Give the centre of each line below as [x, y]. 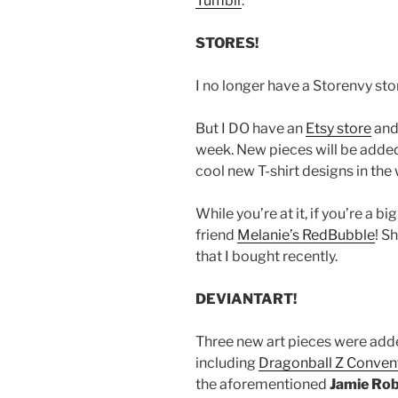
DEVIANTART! [246, 299]
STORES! [227, 44]
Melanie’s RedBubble [306, 235]
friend [216, 235]
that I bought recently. [267, 257]
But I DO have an [251, 129]
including [227, 363]
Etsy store [338, 129]
